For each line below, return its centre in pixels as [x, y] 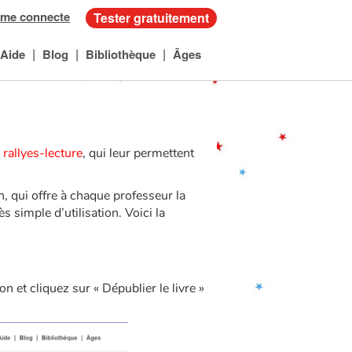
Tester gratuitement [152, 18]
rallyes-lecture [43, 153]
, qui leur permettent [138, 153]
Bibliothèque [120, 55]
